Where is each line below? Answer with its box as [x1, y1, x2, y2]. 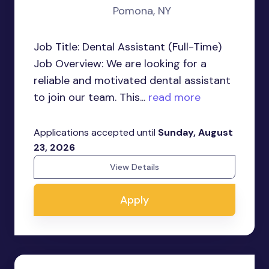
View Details [110, 162, 159, 172]
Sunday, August [158, 126, 233, 139]
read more [145, 90, 201, 104]
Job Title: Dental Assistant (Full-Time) [34, 40, 222, 54]
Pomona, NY [113, 4, 171, 18]
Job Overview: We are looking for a [34, 56, 207, 71]
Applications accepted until [34, 126, 158, 139]
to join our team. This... [34, 90, 145, 104]
